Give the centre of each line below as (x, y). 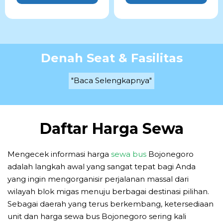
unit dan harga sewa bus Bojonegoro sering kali (97, 217)
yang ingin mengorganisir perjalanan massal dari (98, 179)
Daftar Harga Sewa (111, 129)
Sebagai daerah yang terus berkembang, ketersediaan (111, 204)
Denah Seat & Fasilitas (111, 58)
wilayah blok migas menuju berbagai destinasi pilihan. (108, 192)
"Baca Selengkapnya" (111, 80)
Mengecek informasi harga (59, 154)
